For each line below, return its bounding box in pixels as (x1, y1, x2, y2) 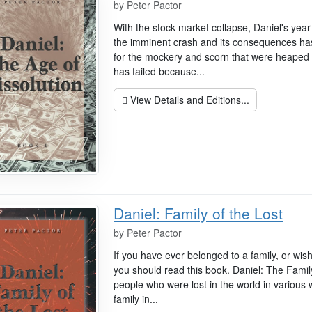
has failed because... (114, 63, 205, 78)
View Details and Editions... (127, 92, 249, 107)
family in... (114, 292, 159, 306)
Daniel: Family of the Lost (114, 203, 283, 224)
